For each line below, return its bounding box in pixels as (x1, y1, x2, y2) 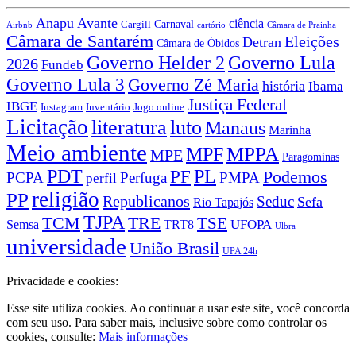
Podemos (263, 166, 327, 187)
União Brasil (130, 238, 219, 258)
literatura (91, 115, 167, 139)
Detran (242, 33, 281, 50)
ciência (229, 15, 264, 31)
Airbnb (6, 20, 33, 29)
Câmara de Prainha (267, 20, 336, 29)
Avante (77, 14, 118, 31)
